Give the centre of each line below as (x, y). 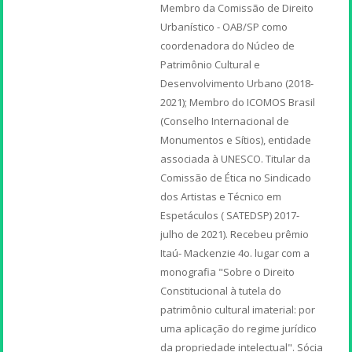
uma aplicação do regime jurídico (239, 328)
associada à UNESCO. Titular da (236, 158)
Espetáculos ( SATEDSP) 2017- (230, 215)
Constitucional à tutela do (221, 290)
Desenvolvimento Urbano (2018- (237, 83)
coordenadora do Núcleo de (228, 45)
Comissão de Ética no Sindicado (236, 177)
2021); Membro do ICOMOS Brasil (238, 102)
